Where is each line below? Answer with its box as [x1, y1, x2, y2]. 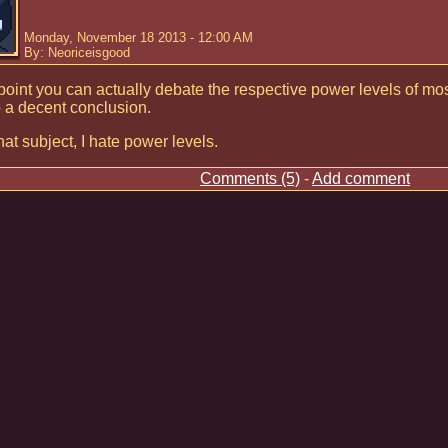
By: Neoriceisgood [24, 45, 130, 60]
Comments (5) [200, 170, 300, 187]
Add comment [312, 170, 410, 187]
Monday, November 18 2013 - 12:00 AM [24, 30, 253, 45]
